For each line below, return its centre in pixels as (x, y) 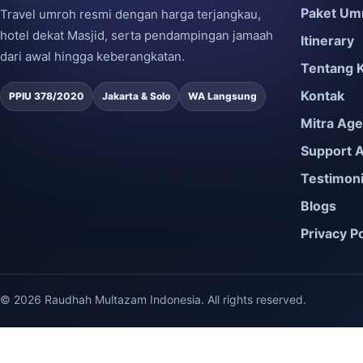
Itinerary (327, 41)
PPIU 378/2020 (47, 96)
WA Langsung (222, 96)
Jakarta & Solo (136, 96)
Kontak (322, 96)
